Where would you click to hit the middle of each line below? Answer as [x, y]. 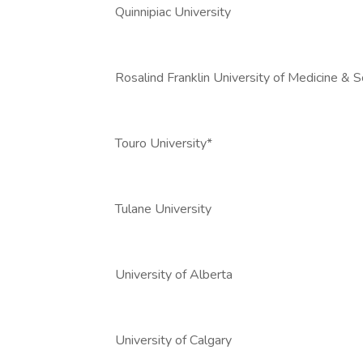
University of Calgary [173, 340]
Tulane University [163, 209]
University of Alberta [174, 275]
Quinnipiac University [173, 12]
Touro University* [164, 143]
